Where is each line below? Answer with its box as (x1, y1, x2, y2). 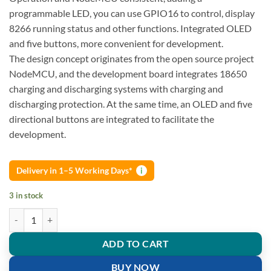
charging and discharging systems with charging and (9, 83, 223, 95)
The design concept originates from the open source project (9, 53, 254, 65)
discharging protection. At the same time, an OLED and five (9, 98, 252, 110)
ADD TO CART (102, 238, 169, 249)
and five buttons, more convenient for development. (9, 38, 223, 50)
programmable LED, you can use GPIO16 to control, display (9, 7, 255, 19)
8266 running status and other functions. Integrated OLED (9, 22, 252, 34)
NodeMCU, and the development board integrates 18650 (9, 68, 247, 80)
